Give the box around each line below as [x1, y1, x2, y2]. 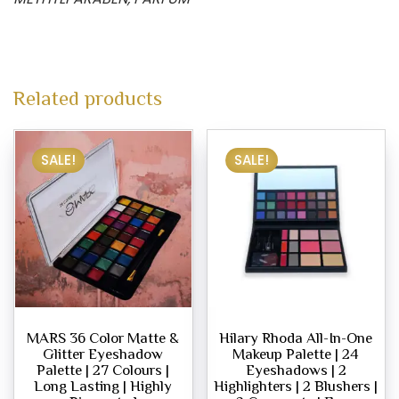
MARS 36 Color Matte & [27, 329, 180, 346]
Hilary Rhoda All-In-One [219, 329, 373, 346]
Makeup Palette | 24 [232, 345, 360, 362]
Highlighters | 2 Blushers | [214, 377, 379, 395]
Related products [13, 86, 162, 110]
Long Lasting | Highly [34, 377, 173, 395]
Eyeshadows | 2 [245, 361, 346, 379]
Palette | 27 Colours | [37, 361, 170, 379]
